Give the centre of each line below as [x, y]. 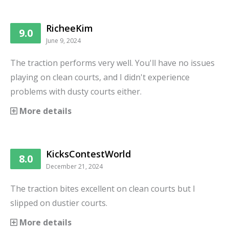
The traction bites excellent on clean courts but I [103, 189]
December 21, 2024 [74, 167]
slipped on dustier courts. [59, 203]
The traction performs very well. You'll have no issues [112, 63]
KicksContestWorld [88, 154]
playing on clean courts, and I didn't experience [100, 77]
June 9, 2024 [63, 41]
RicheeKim [70, 28]
